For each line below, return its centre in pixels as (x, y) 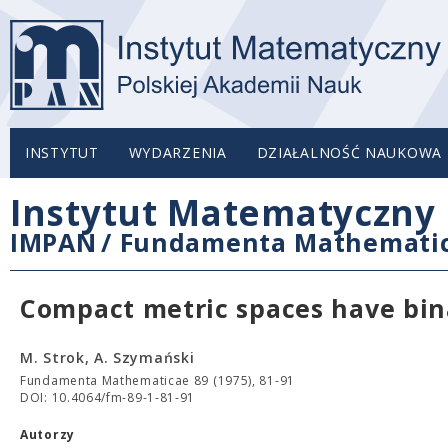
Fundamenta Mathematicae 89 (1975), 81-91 (157, 380)
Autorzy (47, 434)
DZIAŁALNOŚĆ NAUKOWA (349, 152)
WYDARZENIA (177, 152)
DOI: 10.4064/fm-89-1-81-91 (108, 397)
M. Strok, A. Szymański (107, 357)
